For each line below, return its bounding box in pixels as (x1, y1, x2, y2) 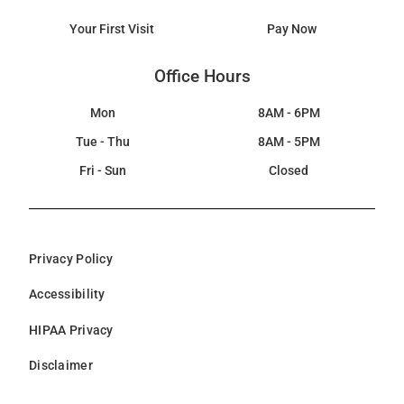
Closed (269, 162, 308, 179)
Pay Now (267, 21, 317, 37)
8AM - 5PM (257, 133, 320, 150)
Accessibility (29, 287, 106, 303)
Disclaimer (29, 358, 93, 374)
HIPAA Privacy (29, 322, 114, 338)
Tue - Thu (75, 133, 130, 150)
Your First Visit (69, 21, 155, 37)
